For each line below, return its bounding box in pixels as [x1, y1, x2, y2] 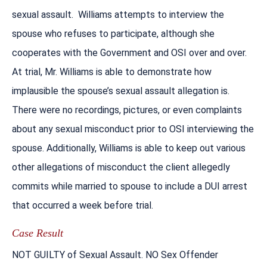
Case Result [12, 226, 63, 239]
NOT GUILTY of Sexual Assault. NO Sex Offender [12, 249, 218, 260]
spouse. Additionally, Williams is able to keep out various [12, 142, 246, 154]
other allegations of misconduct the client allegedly [12, 161, 230, 173]
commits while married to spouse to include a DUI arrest [12, 180, 247, 192]
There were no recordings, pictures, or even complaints [12, 104, 242, 116]
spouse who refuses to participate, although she [12, 27, 215, 39]
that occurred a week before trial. [12, 199, 153, 211]
